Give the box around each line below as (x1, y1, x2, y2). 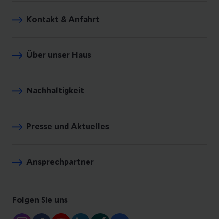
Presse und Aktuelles (26, 123, 109, 131)
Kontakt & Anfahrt (26, 16, 100, 23)
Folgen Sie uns (12, 197, 68, 204)
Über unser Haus (26, 51, 91, 59)
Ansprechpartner (26, 158, 94, 166)
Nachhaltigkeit (26, 87, 84, 95)
